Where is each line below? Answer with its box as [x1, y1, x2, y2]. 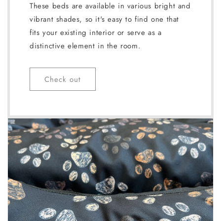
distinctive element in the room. [30, 40, 141, 51]
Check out [44, 74, 81, 85]
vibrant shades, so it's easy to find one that [30, 14, 180, 25]
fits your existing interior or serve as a [30, 27, 162, 38]
